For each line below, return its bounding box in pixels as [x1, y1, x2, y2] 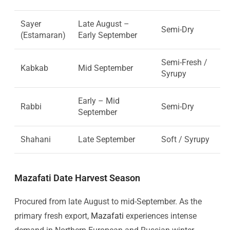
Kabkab [21, 63, 48, 73]
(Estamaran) [21, 30, 66, 40]
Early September [78, 30, 137, 40]
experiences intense [124, 210, 197, 221]
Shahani [21, 134, 51, 144]
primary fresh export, [14, 210, 91, 221]
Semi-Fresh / [161, 57, 207, 67]
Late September [78, 134, 135, 144]
